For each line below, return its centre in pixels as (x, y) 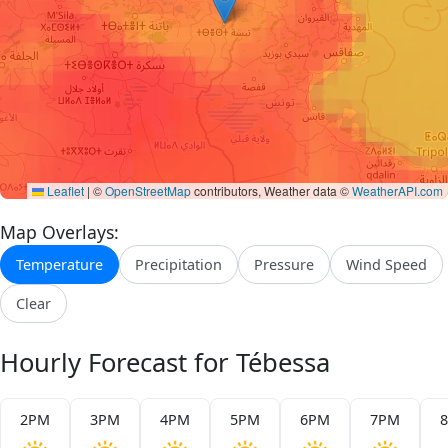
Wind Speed (386, 264)
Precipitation (178, 264)
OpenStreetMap (148, 190)
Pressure (284, 264)
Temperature (59, 264)
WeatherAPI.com (397, 190)
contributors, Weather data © (271, 190)
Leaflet (64, 190)
